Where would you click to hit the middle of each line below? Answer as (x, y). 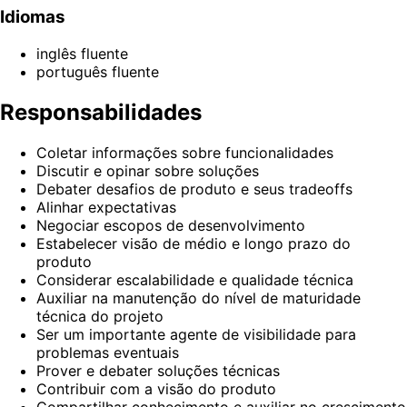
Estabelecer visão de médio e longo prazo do (194, 243)
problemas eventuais (108, 352)
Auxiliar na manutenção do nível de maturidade (199, 298)
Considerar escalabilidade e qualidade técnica (195, 279)
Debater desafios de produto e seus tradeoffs (194, 189)
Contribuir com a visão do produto (156, 388)
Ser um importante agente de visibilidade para (196, 334)
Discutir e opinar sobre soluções (148, 170)
